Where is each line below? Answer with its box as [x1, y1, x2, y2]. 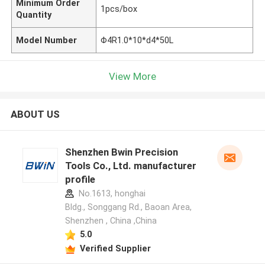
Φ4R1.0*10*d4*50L [101, 35, 174, 45]
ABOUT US [10, 108, 60, 121]
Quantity [16, 9, 52, 20]
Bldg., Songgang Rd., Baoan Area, [64, 202, 192, 212]
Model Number [16, 35, 77, 45]
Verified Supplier [79, 243, 151, 253]
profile [64, 173, 95, 186]
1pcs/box [101, 4, 138, 14]
